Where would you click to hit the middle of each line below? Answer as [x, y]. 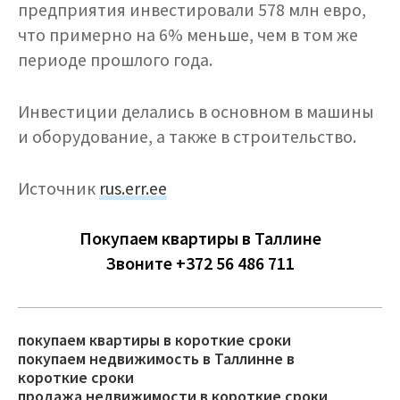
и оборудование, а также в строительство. [187, 137]
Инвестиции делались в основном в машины [196, 112]
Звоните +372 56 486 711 [200, 263]
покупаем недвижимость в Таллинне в [156, 358]
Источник [58, 188]
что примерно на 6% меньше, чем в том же [188, 35]
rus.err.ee [133, 188]
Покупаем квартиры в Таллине [200, 238]
